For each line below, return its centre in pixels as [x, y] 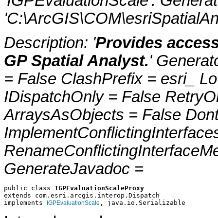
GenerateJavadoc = [74, 169]
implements [25, 203]
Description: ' [50, 43]
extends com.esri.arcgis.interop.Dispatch [82, 196]
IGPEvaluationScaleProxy [99, 188]
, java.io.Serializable [143, 203]
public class [29, 188]
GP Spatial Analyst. [76, 61]
